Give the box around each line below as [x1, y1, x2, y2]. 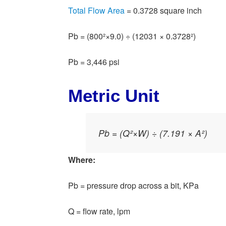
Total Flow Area [68, 5, 125, 17]
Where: [68, 154, 95, 166]
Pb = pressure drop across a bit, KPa [68, 180, 199, 192]
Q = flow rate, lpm [68, 205, 130, 217]
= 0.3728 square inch [125, 5, 202, 17]
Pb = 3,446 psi [68, 56, 120, 68]
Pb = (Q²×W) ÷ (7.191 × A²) [98, 127, 208, 140]
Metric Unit [68, 86, 159, 106]
